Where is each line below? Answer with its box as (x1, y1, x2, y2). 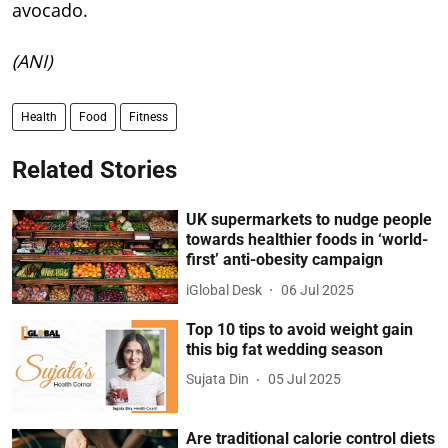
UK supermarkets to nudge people (186, 210, 433, 230)
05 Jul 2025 (268, 371, 342, 388)
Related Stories (12, 156, 177, 185)
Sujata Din (186, 371, 250, 388)
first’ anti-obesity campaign (186, 250, 384, 270)
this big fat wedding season (186, 339, 384, 359)
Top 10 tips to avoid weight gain (186, 319, 414, 339)
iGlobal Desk (186, 281, 263, 298)
